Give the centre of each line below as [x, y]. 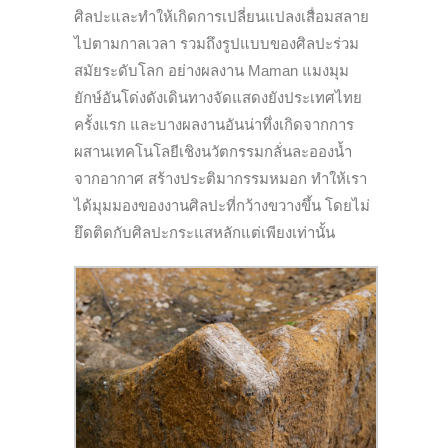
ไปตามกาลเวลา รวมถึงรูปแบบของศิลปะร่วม [216, 44]
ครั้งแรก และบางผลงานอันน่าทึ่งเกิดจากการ [214, 125]
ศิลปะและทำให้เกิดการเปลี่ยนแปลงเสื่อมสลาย [221, 17]
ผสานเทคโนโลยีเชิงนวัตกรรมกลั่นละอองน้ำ [213, 152]
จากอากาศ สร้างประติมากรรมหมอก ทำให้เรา [220, 179]
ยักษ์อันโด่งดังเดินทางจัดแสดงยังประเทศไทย [218, 98]
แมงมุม [323, 71]
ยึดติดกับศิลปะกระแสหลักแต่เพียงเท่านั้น [204, 233]
